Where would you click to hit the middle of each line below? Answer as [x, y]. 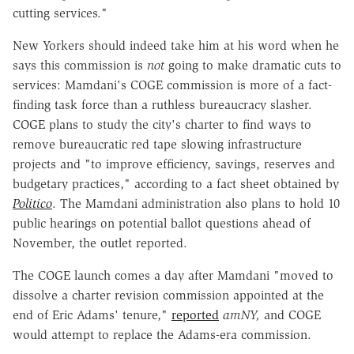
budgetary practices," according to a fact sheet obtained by [176, 183]
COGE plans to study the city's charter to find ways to [162, 124]
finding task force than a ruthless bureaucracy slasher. [162, 104]
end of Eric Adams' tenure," [92, 314]
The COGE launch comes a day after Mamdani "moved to [173, 275]
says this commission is [80, 65]
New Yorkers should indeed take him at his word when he [176, 45]
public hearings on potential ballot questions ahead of [162, 223]
